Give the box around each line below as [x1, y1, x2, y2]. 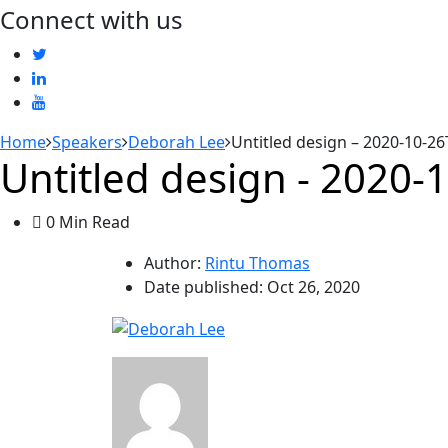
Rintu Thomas [205, 252, 310, 274]
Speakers [52, 131, 122, 153]
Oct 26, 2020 [267, 276, 360, 298]
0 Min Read [42, 211, 130, 233]
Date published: [144, 276, 267, 298]
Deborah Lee [128, 131, 225, 153]
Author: [144, 252, 201, 274]
